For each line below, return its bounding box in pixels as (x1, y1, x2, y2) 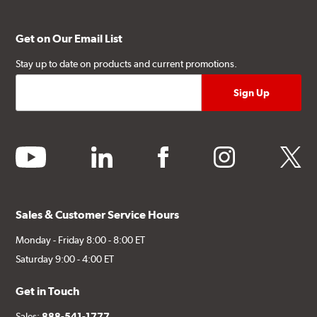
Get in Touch (16, 284, 80, 298)
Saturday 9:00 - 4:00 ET (16, 253, 115, 265)
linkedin (91, 146, 131, 160)
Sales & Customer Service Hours (16, 207, 180, 221)
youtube (15, 146, 57, 160)
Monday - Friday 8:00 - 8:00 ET (16, 234, 146, 246)
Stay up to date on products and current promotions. (16, 57, 238, 69)
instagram (213, 146, 262, 160)
